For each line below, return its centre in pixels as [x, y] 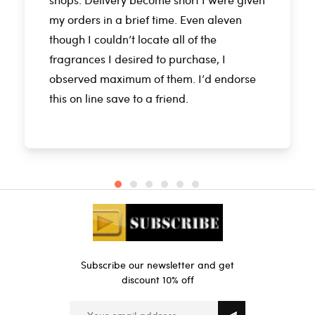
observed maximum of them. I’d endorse [153, 79]
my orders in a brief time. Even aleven [146, 20]
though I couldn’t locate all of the [133, 39]
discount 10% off [157, 280]
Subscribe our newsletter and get [157, 265]
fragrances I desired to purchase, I [137, 59]
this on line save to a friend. [119, 98]
